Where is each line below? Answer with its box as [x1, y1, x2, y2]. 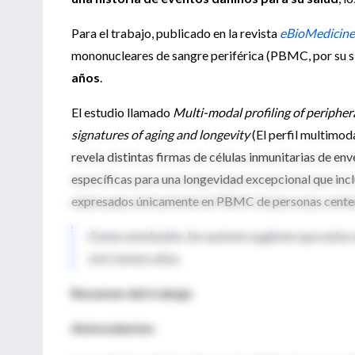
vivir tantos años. [87, 250, 180, 265]
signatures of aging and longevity [71, 126, 250, 142]
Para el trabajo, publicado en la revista [71, 25, 280, 40]
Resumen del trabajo [71, 284, 193, 300]
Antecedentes [71, 319, 155, 335]
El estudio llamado [71, 104, 173, 120]
